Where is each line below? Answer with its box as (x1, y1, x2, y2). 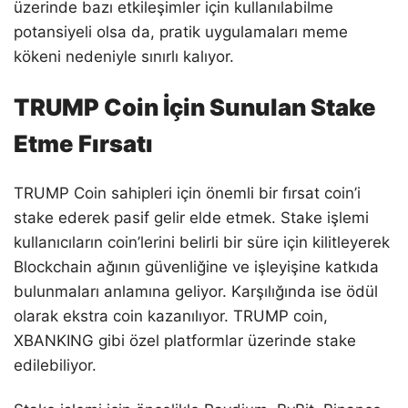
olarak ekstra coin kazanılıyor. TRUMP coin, (14, 306, 328, 325)
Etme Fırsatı (14, 128, 153, 158)
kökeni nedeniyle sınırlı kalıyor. (14, 46, 234, 66)
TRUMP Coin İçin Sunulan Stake (14, 92, 376, 121)
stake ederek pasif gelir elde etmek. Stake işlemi (14, 208, 369, 227)
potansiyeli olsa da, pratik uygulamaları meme (14, 22, 348, 41)
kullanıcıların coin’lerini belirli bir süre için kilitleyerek (14, 232, 390, 251)
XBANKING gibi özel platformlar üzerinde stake (14, 331, 356, 350)
